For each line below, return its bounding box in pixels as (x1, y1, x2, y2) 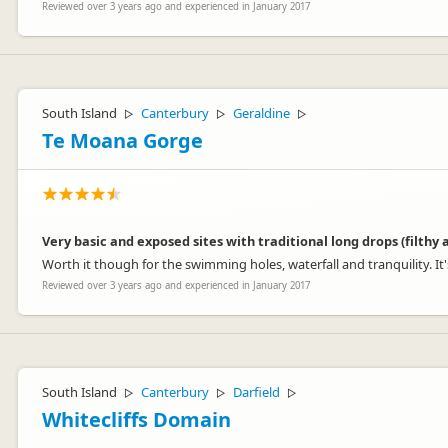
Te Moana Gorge (42, 127, 203, 154)
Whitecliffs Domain (42, 406, 231, 433)
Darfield (233, 383, 280, 401)
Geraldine (233, 104, 290, 122)
